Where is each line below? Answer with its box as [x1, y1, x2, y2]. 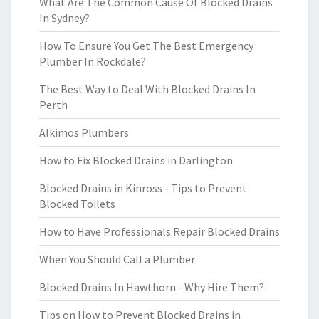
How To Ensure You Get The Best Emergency [39, 38, 253, 53]
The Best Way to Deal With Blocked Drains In [39, 82, 256, 96]
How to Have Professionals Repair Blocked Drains [39, 224, 280, 239]
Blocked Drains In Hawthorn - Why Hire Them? [39, 280, 264, 294]
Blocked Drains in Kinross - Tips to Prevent [39, 181, 247, 195]
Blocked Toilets [39, 197, 115, 211]
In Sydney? [39, 11, 90, 25]
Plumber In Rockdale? [39, 54, 146, 68]
